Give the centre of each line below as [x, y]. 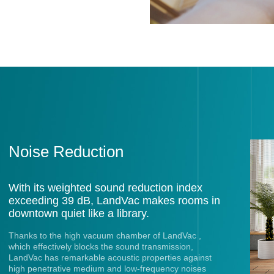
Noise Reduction [66, 151]
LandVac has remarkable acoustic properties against [110, 258]
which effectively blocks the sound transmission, [101, 247]
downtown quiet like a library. [79, 213]
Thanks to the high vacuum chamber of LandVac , [105, 236]
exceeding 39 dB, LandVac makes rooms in [114, 200]
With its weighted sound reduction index [105, 187]
